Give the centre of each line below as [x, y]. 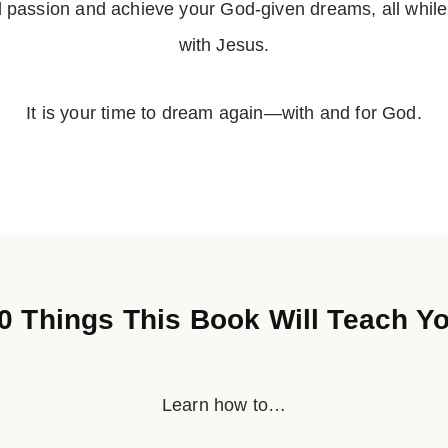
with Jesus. [224, 44]
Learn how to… [224, 404]
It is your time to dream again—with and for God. [224, 112]
